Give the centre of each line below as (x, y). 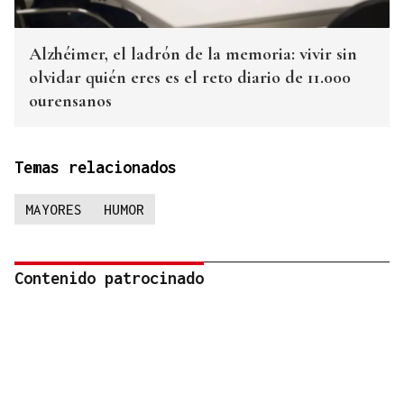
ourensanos (70, 101)
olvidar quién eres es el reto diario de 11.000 (190, 78)
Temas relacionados (96, 168)
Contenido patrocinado (109, 279)
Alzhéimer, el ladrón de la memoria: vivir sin (193, 55)
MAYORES (54, 210)
